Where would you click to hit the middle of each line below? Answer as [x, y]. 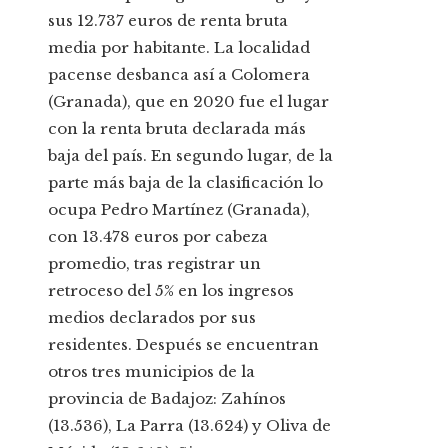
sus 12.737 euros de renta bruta [168, 21]
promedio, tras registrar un [154, 264]
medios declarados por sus [152, 318]
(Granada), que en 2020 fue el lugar [188, 102]
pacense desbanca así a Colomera [179, 75]
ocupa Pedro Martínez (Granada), [179, 210]
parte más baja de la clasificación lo [185, 183]
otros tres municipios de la [151, 372]
